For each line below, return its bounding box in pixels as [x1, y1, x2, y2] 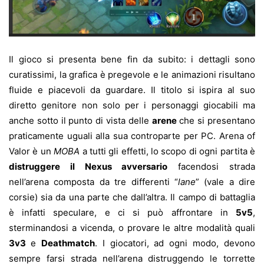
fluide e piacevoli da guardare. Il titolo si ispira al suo [9, 84, 255, 95]
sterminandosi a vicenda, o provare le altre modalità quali [9, 222, 255, 233]
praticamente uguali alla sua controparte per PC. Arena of [9, 130, 255, 141]
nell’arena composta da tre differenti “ [9, 176, 178, 187]
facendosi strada [167, 160, 256, 172]
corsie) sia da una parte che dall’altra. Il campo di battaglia [9, 191, 255, 203]
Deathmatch [41, 237, 95, 249]
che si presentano [176, 114, 256, 126]
